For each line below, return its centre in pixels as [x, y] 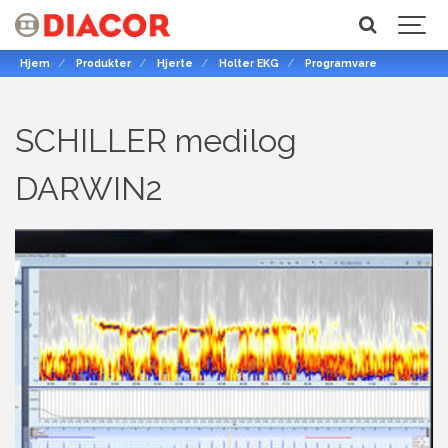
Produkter [104, 63]
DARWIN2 [89, 189]
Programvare [341, 63]
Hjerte [175, 63]
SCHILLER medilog [156, 141]
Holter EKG [249, 63]
